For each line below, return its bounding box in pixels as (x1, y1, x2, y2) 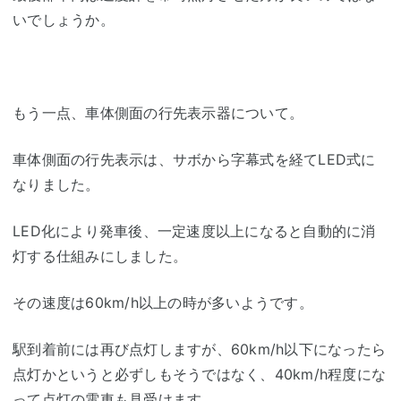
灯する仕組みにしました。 (13, 246, 187, 265)
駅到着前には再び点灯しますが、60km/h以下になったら (13, 339, 386, 358)
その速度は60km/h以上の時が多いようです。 (13, 293, 313, 311)
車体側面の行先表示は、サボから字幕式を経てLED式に (13, 149, 376, 168)
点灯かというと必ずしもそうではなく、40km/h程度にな (13, 364, 386, 383)
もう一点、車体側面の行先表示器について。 (13, 103, 303, 122)
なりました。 (13, 175, 100, 193)
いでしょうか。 (13, 10, 115, 29)
